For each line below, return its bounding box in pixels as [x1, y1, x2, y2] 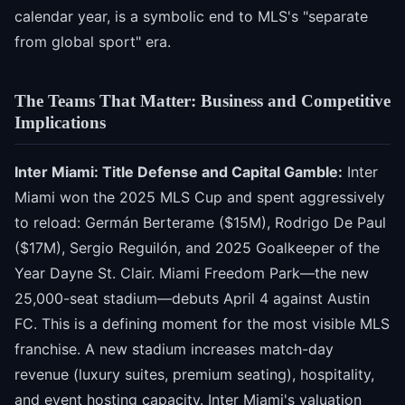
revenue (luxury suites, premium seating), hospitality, [14, 364, 374, 383]
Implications [14, 113, 106, 133]
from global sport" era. [14, 33, 171, 52]
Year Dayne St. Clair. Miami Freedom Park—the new [14, 263, 369, 282]
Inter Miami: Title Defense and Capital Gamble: [14, 162, 343, 181]
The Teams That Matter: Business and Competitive [14, 91, 391, 111]
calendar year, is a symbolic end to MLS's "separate [14, 7, 368, 26]
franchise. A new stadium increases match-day [14, 339, 334, 358]
